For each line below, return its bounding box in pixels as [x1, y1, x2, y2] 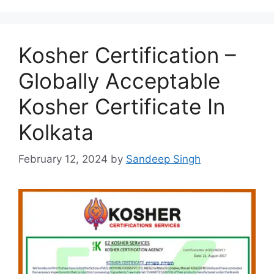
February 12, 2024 [18, 153, 108, 165]
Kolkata [18, 119, 94, 145]
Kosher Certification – [18, 42, 236, 68]
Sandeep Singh [126, 153, 201, 165]
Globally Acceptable [18, 67, 220, 94]
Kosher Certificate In [18, 93, 225, 119]
